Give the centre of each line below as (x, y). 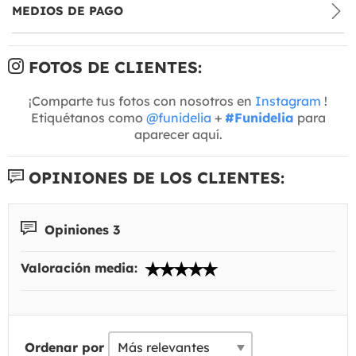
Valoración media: (81, 268)
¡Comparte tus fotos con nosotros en (142, 101)
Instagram (288, 101)
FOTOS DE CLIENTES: (113, 67)
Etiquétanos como (88, 117)
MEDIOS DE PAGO (68, 10)
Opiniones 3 (80, 229)
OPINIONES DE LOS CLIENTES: (154, 177)
